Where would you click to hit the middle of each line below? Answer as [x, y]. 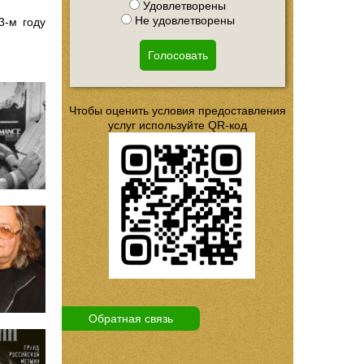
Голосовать [178, 56]
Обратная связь [131, 319]
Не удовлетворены [183, 21]
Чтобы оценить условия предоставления [178, 111]
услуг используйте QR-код [178, 126]
